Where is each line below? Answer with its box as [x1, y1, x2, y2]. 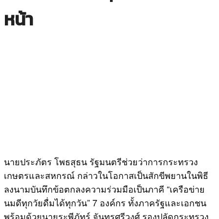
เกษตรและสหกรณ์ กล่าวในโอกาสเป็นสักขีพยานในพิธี [4, 168, 208, 181]
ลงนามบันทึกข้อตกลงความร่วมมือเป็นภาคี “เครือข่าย [4, 182, 205, 195]
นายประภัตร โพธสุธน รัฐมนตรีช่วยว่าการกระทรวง [4, 154, 198, 168]
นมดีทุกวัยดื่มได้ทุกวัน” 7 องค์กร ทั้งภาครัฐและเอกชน [4, 196, 206, 209]
